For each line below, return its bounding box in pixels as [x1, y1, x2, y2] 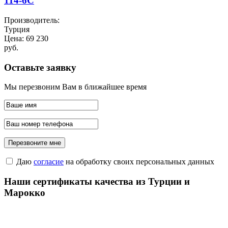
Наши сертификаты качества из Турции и [4, 176, 190, 187]
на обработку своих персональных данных [64, 157, 214, 166]
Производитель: [4, 16, 60, 24]
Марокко [4, 187, 45, 198]
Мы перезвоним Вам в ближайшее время [4, 82, 147, 92]
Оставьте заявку [4, 62, 76, 73]
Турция [4, 25, 30, 34]
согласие [34, 157, 64, 166]
